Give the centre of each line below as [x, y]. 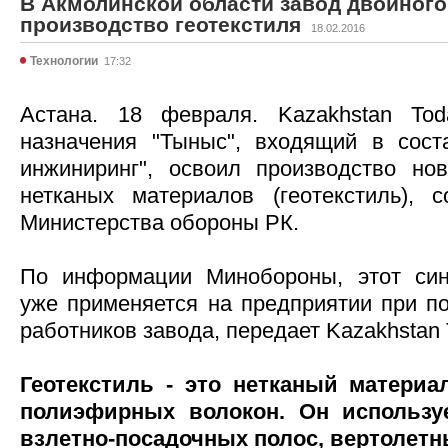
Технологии [64, 61]
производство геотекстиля [160, 24]
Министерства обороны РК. [159, 222]
